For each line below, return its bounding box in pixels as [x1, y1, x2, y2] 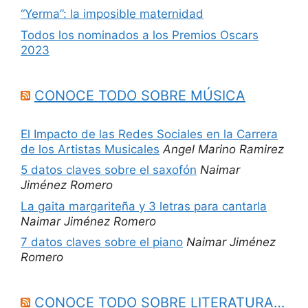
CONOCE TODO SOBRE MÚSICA [34, 87, 245, 104]
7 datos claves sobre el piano [21, 235, 183, 250]
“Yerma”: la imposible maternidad [21, 7, 203, 21]
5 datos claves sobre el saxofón [21, 163, 197, 177]
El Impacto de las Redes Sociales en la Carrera [21, 126, 278, 141]
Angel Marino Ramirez [163, 142, 284, 156]
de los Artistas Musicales [21, 142, 159, 156]
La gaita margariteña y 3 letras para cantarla [21, 199, 267, 213]
